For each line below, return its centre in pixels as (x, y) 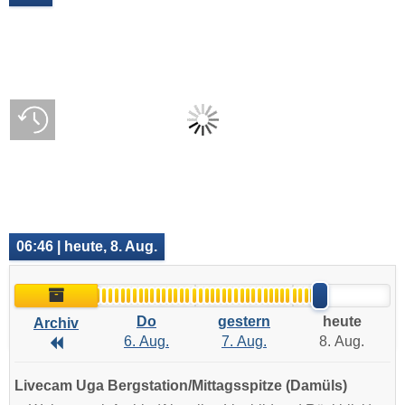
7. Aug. (244, 341)
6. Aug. (146, 341)
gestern (244, 321)
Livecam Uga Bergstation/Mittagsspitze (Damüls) (181, 386)
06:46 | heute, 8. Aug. (87, 246)
